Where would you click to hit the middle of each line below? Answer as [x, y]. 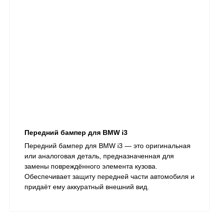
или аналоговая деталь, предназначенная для [99, 156]
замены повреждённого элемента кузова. [91, 166]
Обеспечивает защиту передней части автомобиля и [109, 176]
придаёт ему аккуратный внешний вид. [87, 186]
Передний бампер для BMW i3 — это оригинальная [108, 145]
